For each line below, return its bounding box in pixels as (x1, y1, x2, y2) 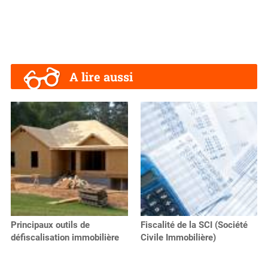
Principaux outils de (11, 219, 90, 230)
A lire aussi (69, 68, 133, 84)
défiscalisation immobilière (11, 232, 119, 243)
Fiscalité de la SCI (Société (140, 219, 248, 230)
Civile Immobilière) (140, 232, 216, 243)
